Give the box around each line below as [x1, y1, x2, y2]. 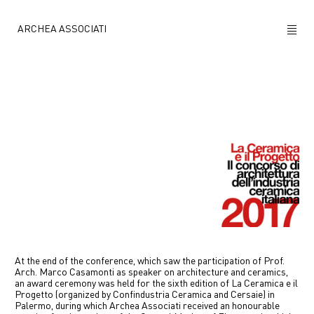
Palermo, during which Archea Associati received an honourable [15, 301, 280, 311]
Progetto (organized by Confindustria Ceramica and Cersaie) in [15, 289, 275, 300]
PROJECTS [133, 97, 181, 107]
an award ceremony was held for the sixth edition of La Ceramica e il [15, 278, 299, 289]
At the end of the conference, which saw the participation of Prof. [15, 256, 285, 266]
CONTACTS [133, 208, 181, 218]
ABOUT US [134, 60, 180, 69]
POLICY [141, 171, 173, 181]
